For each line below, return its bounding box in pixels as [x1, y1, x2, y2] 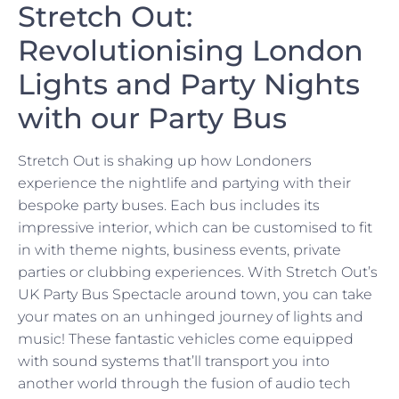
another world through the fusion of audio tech [18, 375, 351, 393]
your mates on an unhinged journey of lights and [18, 308, 363, 326]
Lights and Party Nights [18, 67, 360, 102]
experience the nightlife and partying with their [18, 175, 351, 192]
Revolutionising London [18, 33, 363, 69]
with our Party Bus [18, 101, 287, 136]
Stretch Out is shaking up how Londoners [18, 152, 312, 170]
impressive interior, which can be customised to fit [18, 219, 372, 237]
